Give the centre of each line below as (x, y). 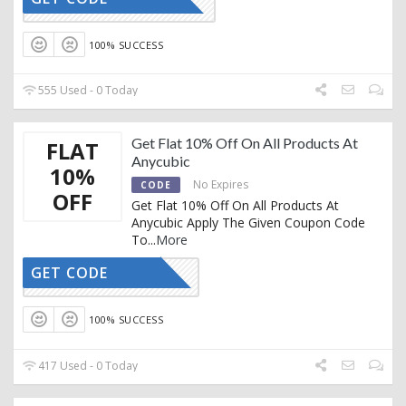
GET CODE (69, 273)
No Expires (221, 185)
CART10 (116, 277)
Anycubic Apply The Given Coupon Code (248, 223)
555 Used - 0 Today (87, 91)
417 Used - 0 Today (87, 365)
